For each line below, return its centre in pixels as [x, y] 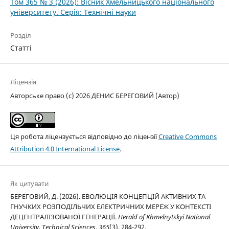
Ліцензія [23, 82]
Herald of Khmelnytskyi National [164, 217]
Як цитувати [29, 184]
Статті [21, 48]
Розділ [20, 36]
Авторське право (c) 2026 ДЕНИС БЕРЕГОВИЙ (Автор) [95, 96]
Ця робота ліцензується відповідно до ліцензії [84, 137]
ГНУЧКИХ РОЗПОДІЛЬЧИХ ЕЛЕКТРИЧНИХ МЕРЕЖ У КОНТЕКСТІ [110, 207]
